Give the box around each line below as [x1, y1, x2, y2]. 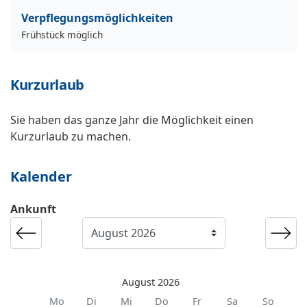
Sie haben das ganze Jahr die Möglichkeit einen [10, 112, 254, 128]
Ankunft [10, 201, 56, 217]
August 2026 [122, 275, 180, 289]
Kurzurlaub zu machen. [10, 129, 131, 145]
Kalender [10, 167, 72, 186]
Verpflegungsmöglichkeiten [21, 10, 173, 26]
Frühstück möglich [21, 28, 103, 42]
